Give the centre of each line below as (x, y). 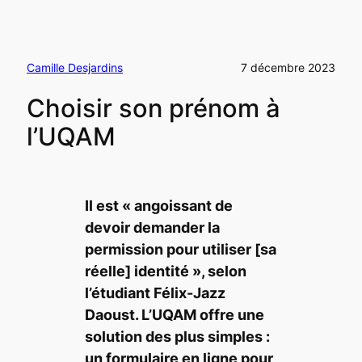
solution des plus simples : (177, 336)
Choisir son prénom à (153, 107)
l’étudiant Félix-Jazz (155, 293)
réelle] (107, 271)
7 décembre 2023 (288, 68)
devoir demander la (152, 227)
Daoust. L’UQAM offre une (174, 314)
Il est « (109, 205)
